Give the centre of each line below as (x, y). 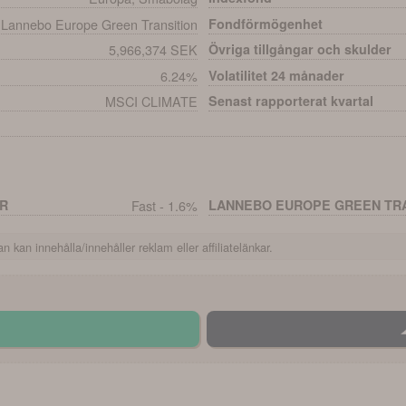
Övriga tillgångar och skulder (300, 49)
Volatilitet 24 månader (277, 75)
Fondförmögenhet (266, 23)
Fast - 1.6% (164, 205)
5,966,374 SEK (153, 50)
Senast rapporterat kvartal (291, 100)
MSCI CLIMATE (151, 101)
